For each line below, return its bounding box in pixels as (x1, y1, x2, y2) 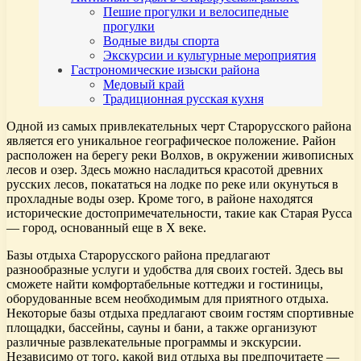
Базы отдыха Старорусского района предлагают (6, 248, 270, 263)
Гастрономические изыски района (71, 63, 259, 77)
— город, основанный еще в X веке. (6, 221, 206, 235)
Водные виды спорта (103, 34, 219, 48)
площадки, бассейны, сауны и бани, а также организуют (6, 321, 317, 335)
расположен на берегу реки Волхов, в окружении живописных (6, 148, 354, 163)
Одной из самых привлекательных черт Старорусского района (6, 119, 351, 134)
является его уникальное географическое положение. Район (6, 134, 336, 148)
